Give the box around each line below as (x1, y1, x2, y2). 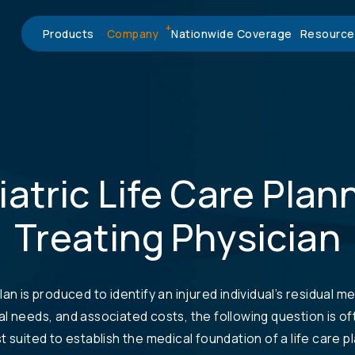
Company (106, 26, 159, 41)
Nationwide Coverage (171, 26, 292, 41)
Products (42, 26, 94, 41)
